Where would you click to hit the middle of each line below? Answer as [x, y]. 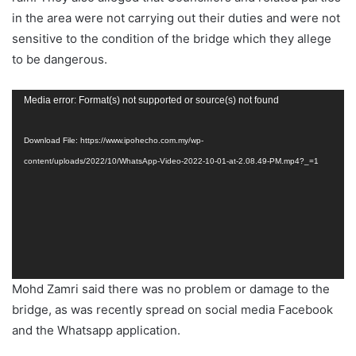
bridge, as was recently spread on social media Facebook [172, 309]
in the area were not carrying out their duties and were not [176, 17]
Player [29, 119]
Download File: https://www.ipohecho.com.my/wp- [114, 140]
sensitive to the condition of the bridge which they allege [172, 38]
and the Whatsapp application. [96, 330]
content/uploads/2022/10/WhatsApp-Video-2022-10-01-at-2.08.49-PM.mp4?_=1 [171, 161]
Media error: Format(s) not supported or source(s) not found [151, 100]
